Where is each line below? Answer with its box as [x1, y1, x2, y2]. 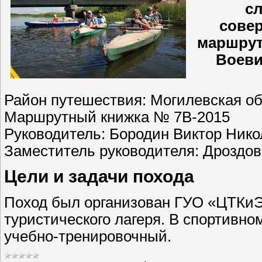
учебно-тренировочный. [4, 227, 171, 244]
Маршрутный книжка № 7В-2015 [4, 108, 230, 125]
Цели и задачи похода [4, 167, 194, 187]
